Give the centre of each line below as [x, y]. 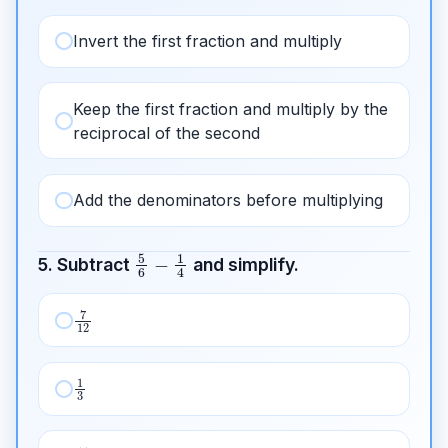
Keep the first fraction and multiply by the [230, 108]
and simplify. [243, 264]
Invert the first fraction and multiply [207, 41]
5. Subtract [86, 264]
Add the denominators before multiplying [227, 200]
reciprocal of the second [166, 132]
